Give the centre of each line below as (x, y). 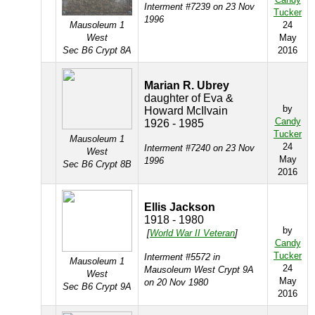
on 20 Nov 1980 (176, 282)
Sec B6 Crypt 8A (97, 50)
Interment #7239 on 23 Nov (199, 7)
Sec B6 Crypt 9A (97, 287)
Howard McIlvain (186, 111)
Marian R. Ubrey (187, 85)
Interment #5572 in (182, 257)
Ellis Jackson (180, 207)
